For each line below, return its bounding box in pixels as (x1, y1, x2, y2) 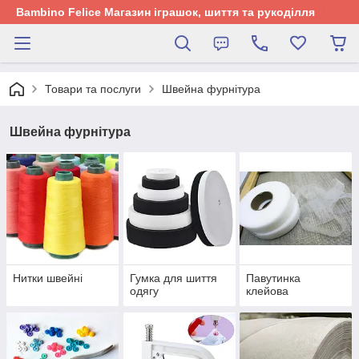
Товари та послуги (45, 83, 141, 95)
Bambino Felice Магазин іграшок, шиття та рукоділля (16, 6, 315, 18)
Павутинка (246, 272, 301, 285)
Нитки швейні (13, 272, 83, 285)
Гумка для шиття (129, 272, 217, 285)
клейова (246, 284, 289, 298)
